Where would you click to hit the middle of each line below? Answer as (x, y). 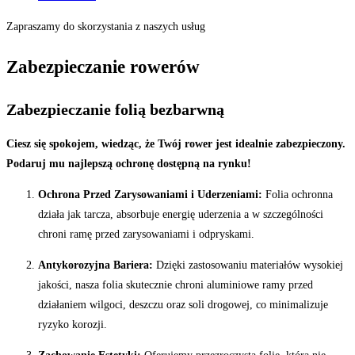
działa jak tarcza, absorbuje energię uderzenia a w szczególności (181, 214)
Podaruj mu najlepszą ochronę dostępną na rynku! (129, 163)
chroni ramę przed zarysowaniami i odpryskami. (148, 234)
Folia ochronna (298, 194)
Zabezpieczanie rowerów (103, 67)
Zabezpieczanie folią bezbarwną (115, 109)
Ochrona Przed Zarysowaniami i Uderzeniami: (150, 194)
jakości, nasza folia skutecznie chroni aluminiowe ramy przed (176, 284)
